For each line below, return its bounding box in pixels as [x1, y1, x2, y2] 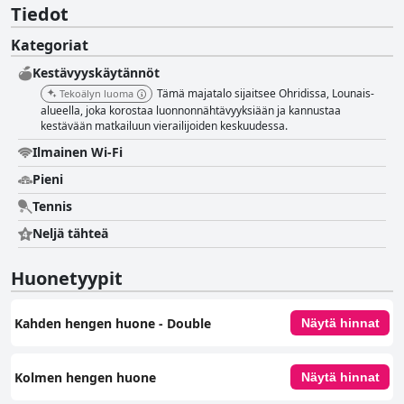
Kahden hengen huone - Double [14, 314, 211, 332]
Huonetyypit [11, 266, 123, 291]
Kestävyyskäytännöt [32, 64, 160, 82]
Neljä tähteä [32, 225, 108, 243]
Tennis [32, 197, 72, 216]
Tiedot [11, 2, 69, 27]
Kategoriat [11, 35, 88, 56]
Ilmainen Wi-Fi [32, 143, 123, 161]
